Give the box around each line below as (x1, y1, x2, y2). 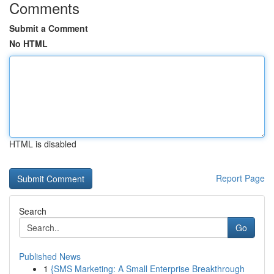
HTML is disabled (9, 138, 76, 150)
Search (19, 205, 46, 217)
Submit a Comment (9, 22, 88, 34)
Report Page (216, 172, 265, 184)
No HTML (9, 37, 48, 50)
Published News (19, 250, 81, 262)
